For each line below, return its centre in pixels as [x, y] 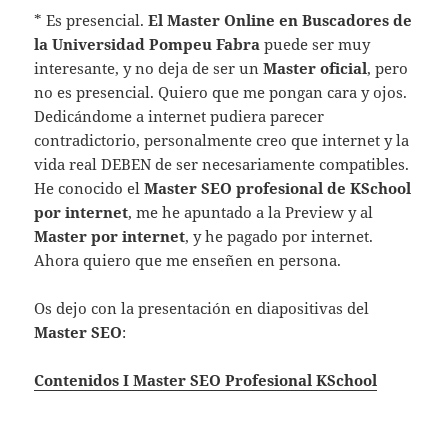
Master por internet [110, 236]
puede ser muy [315, 44]
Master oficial [315, 68]
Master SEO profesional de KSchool [276, 188]
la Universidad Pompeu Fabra [147, 44]
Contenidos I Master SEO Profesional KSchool [206, 380]
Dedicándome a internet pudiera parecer [179, 116]
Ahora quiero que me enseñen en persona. [188, 260]
